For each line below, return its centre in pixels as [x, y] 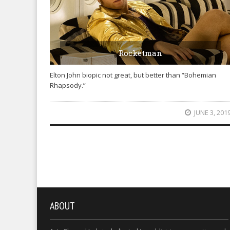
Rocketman [140, 53]
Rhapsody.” [68, 85]
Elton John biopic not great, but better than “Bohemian [133, 75]
